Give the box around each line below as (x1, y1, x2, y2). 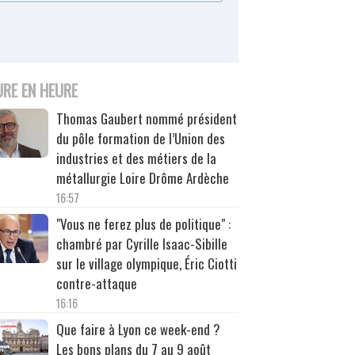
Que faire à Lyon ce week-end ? (55, 319, 220, 339)
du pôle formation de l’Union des (55, 128, 225, 148)
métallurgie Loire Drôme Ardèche (55, 167, 229, 188)
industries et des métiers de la (55, 147, 216, 168)
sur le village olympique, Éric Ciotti (55, 253, 237, 273)
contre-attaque (55, 273, 137, 293)
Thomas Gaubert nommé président (55, 108, 237, 128)
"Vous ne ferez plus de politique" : (55, 213, 231, 234)
